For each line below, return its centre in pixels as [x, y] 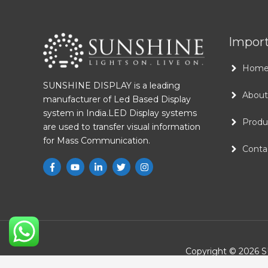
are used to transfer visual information [122, 127]
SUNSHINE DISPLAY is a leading [112, 85]
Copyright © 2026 [223, 251]
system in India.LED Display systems [120, 113]
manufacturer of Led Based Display [117, 99]
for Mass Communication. [97, 140]
